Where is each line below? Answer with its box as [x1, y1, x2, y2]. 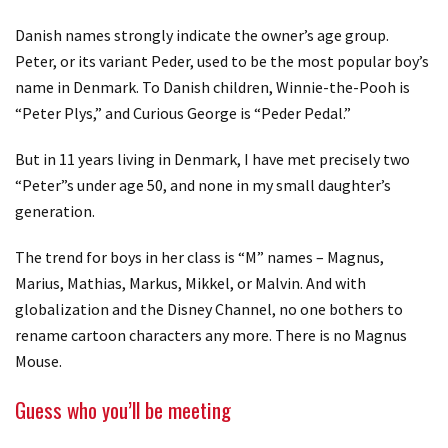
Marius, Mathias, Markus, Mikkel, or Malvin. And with [15, 273, 366, 293]
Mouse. [15, 351, 62, 371]
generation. [15, 201, 95, 221]
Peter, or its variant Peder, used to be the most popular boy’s [15, 51, 429, 71]
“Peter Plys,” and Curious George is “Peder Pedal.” [15, 103, 351, 123]
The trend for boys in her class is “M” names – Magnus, [15, 247, 384, 267]
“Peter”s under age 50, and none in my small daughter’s [15, 175, 391, 195]
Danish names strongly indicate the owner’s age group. [15, 25, 389, 45]
